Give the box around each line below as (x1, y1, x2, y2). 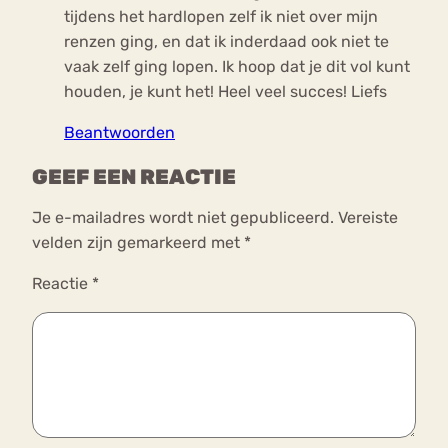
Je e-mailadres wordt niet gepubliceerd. (32, 207, 334, 227)
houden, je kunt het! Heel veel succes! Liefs (64, 82, 387, 102)
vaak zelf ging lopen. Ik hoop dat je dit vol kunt (64, 57, 410, 77)
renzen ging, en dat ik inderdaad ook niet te (64, 32, 389, 52)
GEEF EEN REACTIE (32, 164, 236, 189)
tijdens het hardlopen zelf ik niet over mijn (64, 7, 378, 27)
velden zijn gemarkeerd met (32, 232, 244, 252)
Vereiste (338, 207, 398, 227)
